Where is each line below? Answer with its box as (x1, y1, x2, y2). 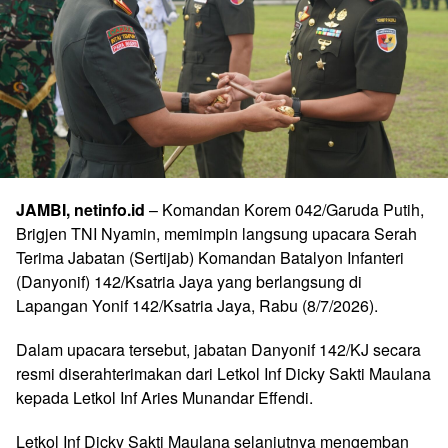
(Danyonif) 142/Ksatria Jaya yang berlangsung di (16, 269, 362, 293)
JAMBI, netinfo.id (16, 197, 145, 221)
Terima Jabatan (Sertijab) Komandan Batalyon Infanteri (16, 245, 404, 269)
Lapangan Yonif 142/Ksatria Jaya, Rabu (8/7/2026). (16, 293, 378, 317)
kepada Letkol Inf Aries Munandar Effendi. (16, 385, 313, 409)
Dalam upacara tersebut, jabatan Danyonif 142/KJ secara (16, 337, 421, 361)
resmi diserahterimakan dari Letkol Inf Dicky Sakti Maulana (16, 361, 431, 385)
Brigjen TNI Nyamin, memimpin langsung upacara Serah (16, 221, 417, 245)
